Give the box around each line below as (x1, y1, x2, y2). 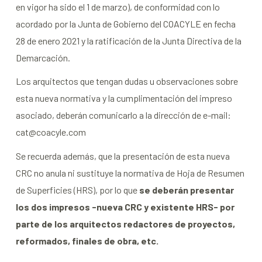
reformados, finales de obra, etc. (15, 235, 158, 246)
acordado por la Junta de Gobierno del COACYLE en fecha (15, 18, 236, 30)
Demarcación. (15, 52, 70, 64)
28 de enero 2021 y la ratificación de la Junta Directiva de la (15, 35, 242, 47)
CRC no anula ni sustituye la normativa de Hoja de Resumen (15, 167, 244, 178)
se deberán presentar (139, 184, 234, 195)
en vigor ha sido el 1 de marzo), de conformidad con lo (15, 1, 220, 13)
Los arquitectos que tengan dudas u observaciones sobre (15, 75, 238, 87)
